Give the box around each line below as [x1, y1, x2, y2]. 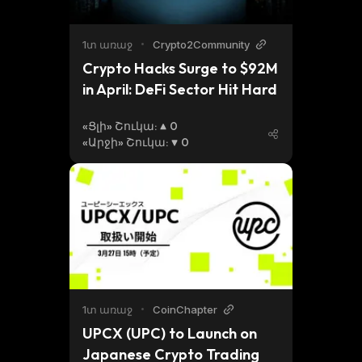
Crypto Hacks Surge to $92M [82, 59, 278, 78]
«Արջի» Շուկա [82, 135, 166, 149]
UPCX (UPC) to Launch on [82, 324, 257, 343]
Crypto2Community [153, 38, 250, 51]
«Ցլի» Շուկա [82, 119, 154, 133]
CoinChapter [153, 303, 217, 316]
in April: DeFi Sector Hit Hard [82, 80, 277, 99]
